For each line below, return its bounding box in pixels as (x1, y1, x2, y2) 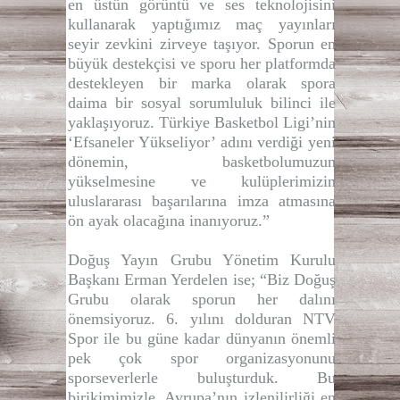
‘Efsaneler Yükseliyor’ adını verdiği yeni (68, 132, 336, 151)
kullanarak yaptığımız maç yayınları (68, 14, 336, 33)
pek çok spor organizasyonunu (68, 348, 336, 367)
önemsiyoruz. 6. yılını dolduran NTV (68, 309, 336, 328)
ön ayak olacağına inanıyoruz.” (68, 211, 270, 229)
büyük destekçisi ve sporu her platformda (68, 54, 336, 72)
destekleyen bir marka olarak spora (68, 73, 336, 92)
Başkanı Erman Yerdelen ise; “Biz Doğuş (68, 270, 336, 288)
